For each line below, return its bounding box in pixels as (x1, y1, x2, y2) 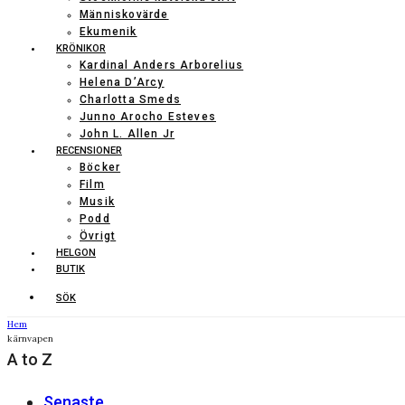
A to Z (7, 350, 52, 369)
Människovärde (80, 8, 169, 21)
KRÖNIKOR (56, 42, 106, 54)
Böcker (80, 161, 121, 174)
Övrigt (80, 230, 117, 242)
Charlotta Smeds (80, 93, 181, 106)
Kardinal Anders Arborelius (80, 59, 244, 71)
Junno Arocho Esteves (80, 110, 216, 123)
